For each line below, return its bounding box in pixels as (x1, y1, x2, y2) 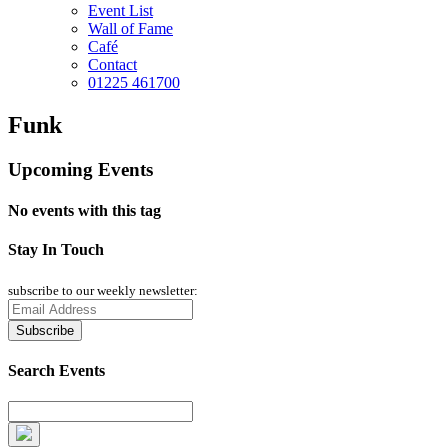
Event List (88, 2, 153, 19)
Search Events (8, 361, 105, 379)
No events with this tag (8, 202, 161, 220)
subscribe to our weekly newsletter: (8, 282, 198, 298)
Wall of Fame (88, 20, 173, 37)
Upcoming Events (8, 158, 153, 180)
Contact (88, 56, 137, 73)
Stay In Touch (8, 241, 104, 259)
